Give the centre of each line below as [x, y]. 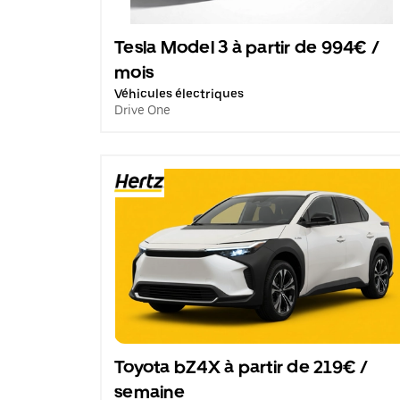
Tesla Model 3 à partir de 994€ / [247, 47]
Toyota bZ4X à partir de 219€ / [242, 367]
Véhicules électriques [179, 94]
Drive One [142, 110]
